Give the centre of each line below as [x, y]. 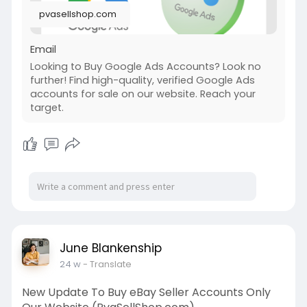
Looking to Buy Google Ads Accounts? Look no [145, 66]
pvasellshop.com [77, 14]
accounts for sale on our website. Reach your [143, 94]
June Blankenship [110, 248]
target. [47, 107]
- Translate [107, 264]
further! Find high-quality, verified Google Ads [142, 80]
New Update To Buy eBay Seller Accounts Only [146, 292]
